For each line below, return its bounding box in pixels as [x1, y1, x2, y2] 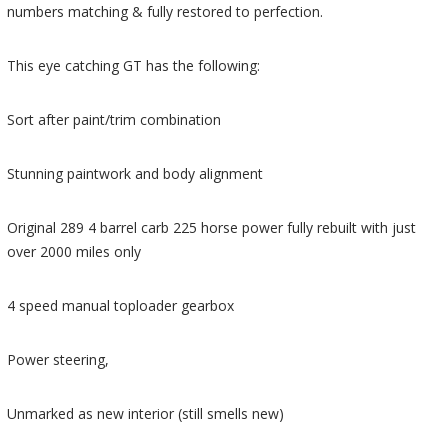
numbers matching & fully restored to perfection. [7, 2, 324, 22]
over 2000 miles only [7, 242, 142, 262]
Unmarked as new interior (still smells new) [7, 404, 285, 424]
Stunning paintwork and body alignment [7, 164, 264, 184]
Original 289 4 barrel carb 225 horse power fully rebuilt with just [7, 218, 417, 238]
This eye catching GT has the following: [7, 56, 261, 76]
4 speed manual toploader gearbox [7, 296, 235, 316]
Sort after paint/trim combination [7, 110, 222, 130]
